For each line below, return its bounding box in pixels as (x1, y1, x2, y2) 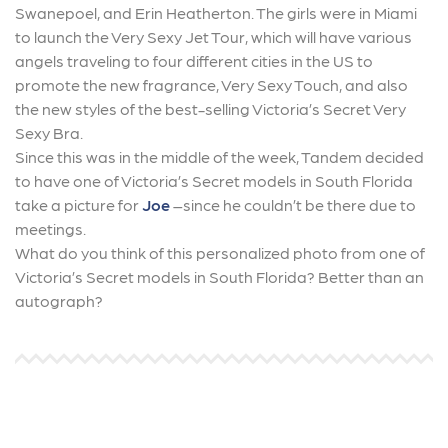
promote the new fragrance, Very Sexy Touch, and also (15, 75, 408, 94)
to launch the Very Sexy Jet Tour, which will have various (15, 27, 412, 46)
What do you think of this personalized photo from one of (15, 243, 425, 262)
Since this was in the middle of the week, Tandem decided (15, 147, 424, 166)
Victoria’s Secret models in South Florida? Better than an (15, 267, 424, 286)
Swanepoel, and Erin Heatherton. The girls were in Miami (15, 3, 417, 22)
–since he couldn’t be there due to (170, 195, 416, 214)
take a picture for (15, 195, 142, 214)
